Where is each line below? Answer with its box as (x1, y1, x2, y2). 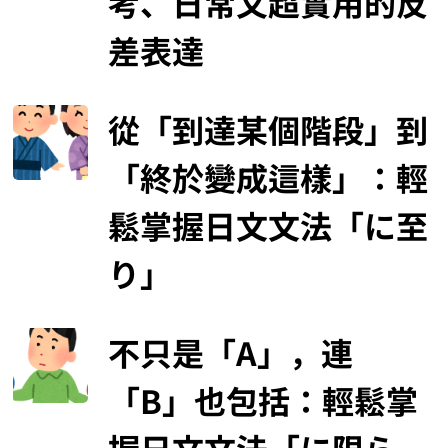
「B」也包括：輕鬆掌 (108, 377, 419, 424)
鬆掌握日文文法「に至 (108, 202, 429, 249)
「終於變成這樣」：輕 (108, 154, 429, 201)
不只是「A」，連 (108, 329, 354, 376)
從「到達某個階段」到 (108, 106, 429, 153)
